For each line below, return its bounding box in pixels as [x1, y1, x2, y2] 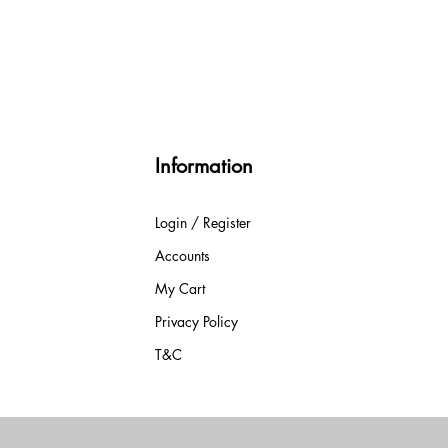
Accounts [154, 246, 210, 265]
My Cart [154, 279, 205, 298]
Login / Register [154, 213, 251, 232]
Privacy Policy [154, 312, 238, 331]
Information [154, 153, 253, 179]
